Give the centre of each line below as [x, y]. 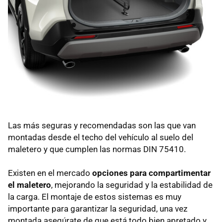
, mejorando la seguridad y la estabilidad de [132, 185]
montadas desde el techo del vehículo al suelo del [101, 137]
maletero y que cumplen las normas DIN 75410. [97, 149]
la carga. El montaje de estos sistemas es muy [95, 196]
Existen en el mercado [50, 173]
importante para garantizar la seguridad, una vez [98, 208]
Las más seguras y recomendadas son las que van [102, 125]
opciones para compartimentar [151, 173]
